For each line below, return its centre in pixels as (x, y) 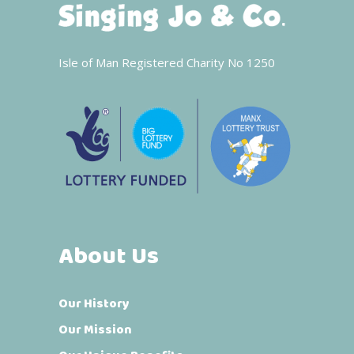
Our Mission (95, 330)
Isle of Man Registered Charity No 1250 (167, 63)
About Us (109, 258)
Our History (94, 304)
